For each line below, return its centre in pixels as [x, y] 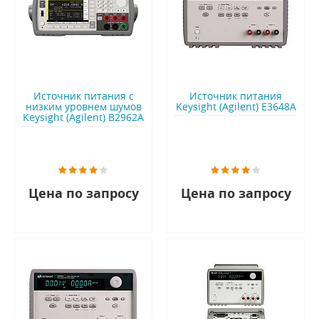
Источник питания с [83, 96]
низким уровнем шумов [83, 107]
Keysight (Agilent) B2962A [83, 117]
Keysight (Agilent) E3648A [236, 107]
